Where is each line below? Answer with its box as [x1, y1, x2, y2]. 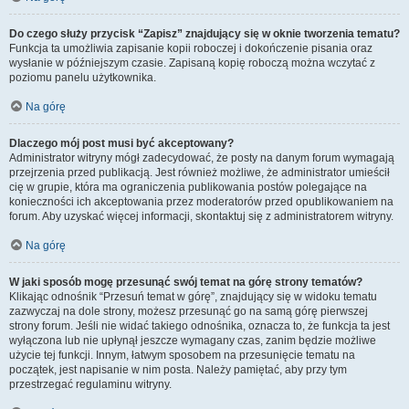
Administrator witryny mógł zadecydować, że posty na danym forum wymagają [9, 152, 394, 164]
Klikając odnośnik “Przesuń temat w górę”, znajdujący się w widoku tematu [9, 290, 377, 303]
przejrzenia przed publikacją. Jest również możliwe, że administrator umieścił [9, 166, 390, 179]
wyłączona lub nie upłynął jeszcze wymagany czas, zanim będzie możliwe [9, 334, 376, 347]
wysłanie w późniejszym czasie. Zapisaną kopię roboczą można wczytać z [9, 57, 375, 69]
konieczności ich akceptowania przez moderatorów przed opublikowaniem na [9, 195, 393, 208]
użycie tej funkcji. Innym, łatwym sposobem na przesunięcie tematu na [9, 349, 355, 362]
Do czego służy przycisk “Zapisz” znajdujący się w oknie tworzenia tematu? [9, 27, 400, 40]
